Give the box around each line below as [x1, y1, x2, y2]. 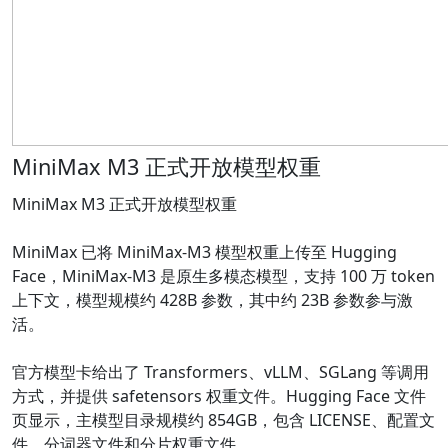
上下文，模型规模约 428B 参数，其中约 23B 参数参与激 [12, 289, 413, 312]
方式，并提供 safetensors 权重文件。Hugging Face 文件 [12, 385, 426, 408]
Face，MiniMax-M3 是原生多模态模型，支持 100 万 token [12, 265, 435, 288]
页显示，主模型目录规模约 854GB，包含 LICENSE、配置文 [12, 409, 435, 432]
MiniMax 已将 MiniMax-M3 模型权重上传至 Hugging [12, 241, 397, 264]
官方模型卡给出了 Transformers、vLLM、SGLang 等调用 [12, 361, 429, 384]
